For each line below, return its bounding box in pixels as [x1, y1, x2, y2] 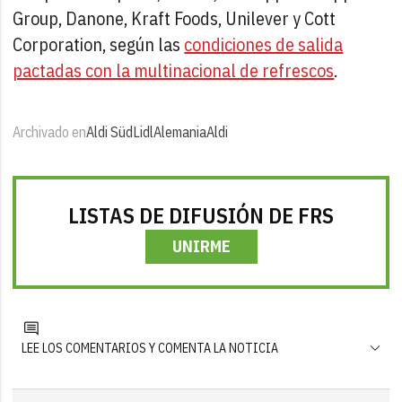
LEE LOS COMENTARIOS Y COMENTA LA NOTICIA [22, 339, 279, 356]
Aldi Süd [86, 122, 134, 141]
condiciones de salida [184, 31, 344, 57]
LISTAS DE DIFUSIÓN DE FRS [68, 200, 334, 230]
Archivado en [13, 122, 87, 141]
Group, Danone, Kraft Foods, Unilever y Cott [13, 5, 336, 31]
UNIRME [171, 235, 231, 257]
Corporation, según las [13, 31, 185, 57]
